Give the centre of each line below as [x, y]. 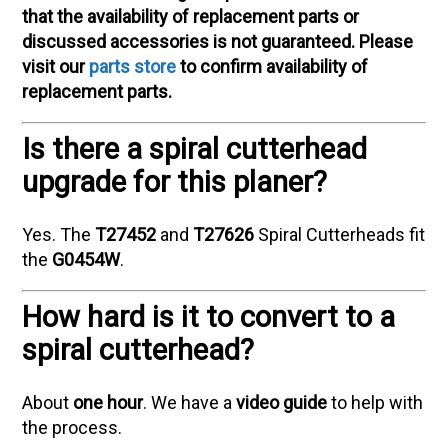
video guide [282, 402]
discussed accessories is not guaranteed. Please [218, 41]
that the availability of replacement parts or [191, 16]
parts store [133, 66]
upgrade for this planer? [175, 181]
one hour [108, 402]
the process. [72, 427]
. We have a [190, 402]
